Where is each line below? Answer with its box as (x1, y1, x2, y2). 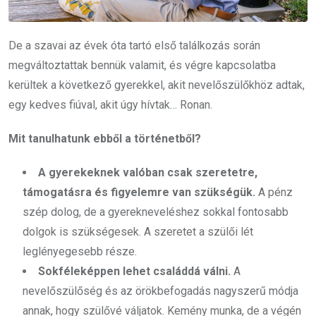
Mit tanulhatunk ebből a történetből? (8, 132, 201, 146)
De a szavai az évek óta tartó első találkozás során (8, 39, 260, 53)
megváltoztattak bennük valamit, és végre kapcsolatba (8, 59, 276, 73)
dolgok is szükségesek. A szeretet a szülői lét (23, 225, 253, 239)
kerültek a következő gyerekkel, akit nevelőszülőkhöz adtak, (8, 78, 305, 92)
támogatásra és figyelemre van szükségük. (23, 186, 255, 200)
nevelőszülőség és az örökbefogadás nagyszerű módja (23, 284, 298, 298)
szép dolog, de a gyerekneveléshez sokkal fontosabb (23, 205, 288, 219)
